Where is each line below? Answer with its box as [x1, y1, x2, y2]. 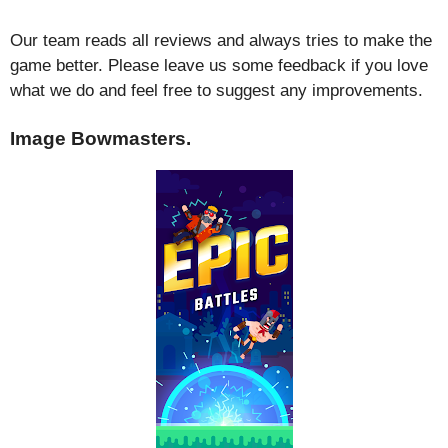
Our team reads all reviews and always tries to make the [10, 30, 432, 50]
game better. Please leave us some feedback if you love [10, 55, 428, 75]
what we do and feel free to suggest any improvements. [10, 80, 423, 100]
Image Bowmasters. [10, 128, 191, 149]
